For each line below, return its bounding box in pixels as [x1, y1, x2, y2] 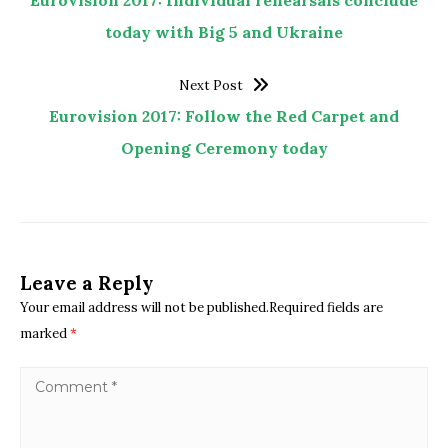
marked [20, 325, 70, 343]
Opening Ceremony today [120, 138, 328, 159]
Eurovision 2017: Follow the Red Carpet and [49, 106, 399, 127]
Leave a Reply [20, 271, 153, 296]
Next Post [179, 77, 244, 95]
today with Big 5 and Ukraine [105, 22, 343, 43]
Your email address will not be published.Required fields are [20, 299, 383, 317]
